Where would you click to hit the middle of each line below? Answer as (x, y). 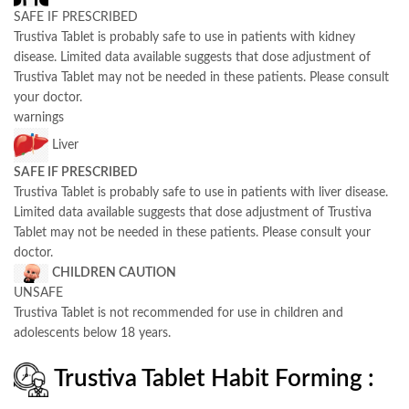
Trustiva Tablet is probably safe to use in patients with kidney (184, 37)
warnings (39, 117)
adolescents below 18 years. (92, 334)
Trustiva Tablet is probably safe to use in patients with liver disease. (201, 192)
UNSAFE (38, 294)
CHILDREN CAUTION (114, 273)
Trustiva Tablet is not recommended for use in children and (178, 314)
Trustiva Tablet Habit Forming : (214, 379)
